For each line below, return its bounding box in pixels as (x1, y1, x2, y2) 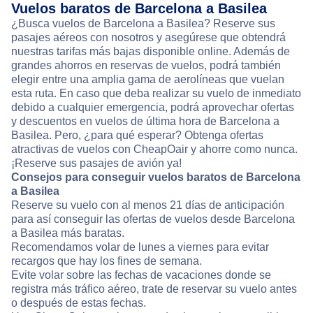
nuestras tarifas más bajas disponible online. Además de (11, 45, 290, 58)
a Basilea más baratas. (11, 227, 124, 240)
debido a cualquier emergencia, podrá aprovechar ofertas (11, 101, 294, 114)
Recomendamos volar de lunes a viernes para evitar (11, 241, 269, 254)
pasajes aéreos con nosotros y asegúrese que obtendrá (11, 31, 286, 44)
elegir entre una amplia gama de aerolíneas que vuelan (11, 73, 284, 86)
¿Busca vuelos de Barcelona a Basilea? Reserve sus (11, 17, 275, 30)
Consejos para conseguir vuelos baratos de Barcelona (11, 171, 300, 184)
